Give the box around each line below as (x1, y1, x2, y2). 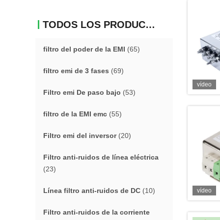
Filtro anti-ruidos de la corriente (43, 208, 150, 216)
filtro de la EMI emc (43, 110, 107, 118)
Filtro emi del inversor (43, 132, 116, 139)
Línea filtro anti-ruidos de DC (43, 187, 140, 194)
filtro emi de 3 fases (43, 67, 109, 75)
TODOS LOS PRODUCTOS (145, 19, 155, 30)
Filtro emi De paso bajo (43, 88, 121, 96)
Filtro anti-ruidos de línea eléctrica (43, 153, 159, 161)
